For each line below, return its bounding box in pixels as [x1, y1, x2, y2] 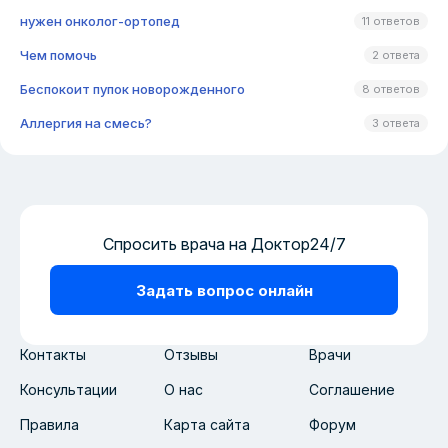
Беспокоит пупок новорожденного [20, 81, 245, 97]
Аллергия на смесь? [20, 115, 152, 131]
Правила [20, 416, 79, 433]
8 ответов [362, 82, 420, 96]
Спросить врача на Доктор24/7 [102, 234, 346, 254]
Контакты [20, 346, 86, 363]
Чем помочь [20, 47, 97, 63]
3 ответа [372, 116, 420, 130]
